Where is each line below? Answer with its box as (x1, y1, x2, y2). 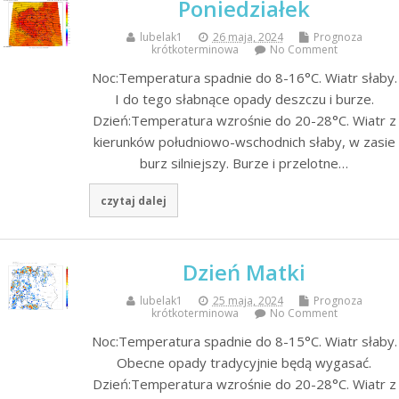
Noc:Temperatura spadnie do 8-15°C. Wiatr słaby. (91, 332, 397, 351)
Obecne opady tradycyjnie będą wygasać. (117, 354, 371, 372)
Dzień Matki (183, 257, 305, 288)
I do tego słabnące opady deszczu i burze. (114, 89, 374, 108)
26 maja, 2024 (212, 28, 283, 45)
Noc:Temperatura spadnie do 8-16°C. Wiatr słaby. (91, 68, 397, 86)
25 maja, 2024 (212, 293, 283, 309)
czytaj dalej (100, 193, 167, 208)
